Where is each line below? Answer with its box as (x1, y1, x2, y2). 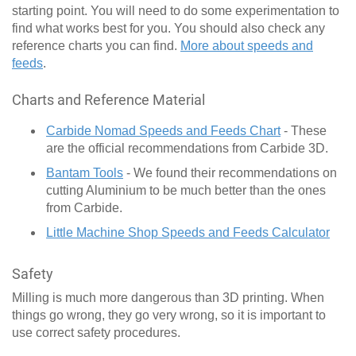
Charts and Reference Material (12, 91, 205, 109)
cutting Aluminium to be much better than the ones (46, 184, 326, 198)
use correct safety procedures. (12, 326, 180, 340)
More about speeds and (180, 39, 313, 53)
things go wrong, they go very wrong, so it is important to (12, 308, 326, 323)
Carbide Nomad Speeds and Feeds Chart (46, 124, 281, 138)
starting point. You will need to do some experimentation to (12, 4, 339, 18)
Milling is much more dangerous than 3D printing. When (12, 291, 324, 305)
